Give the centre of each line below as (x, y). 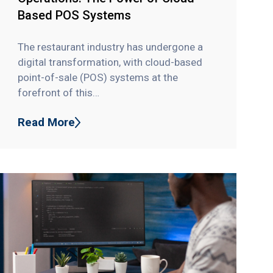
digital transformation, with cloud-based (110, 62)
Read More (47, 122)
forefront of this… (59, 92)
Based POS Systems (75, 15)
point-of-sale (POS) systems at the (98, 77)
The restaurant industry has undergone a (111, 47)
